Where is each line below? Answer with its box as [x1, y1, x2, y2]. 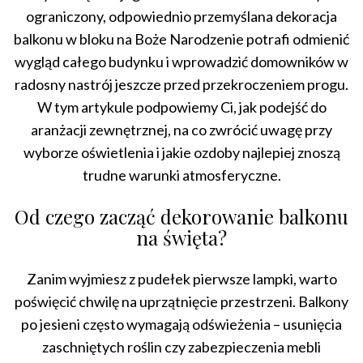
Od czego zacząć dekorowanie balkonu [15, 203, 348, 229]
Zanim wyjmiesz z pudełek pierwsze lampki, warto [26, 269, 337, 288]
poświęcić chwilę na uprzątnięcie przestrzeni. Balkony [15, 292, 348, 310]
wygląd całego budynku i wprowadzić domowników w [15, 52, 348, 70]
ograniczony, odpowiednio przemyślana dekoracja [26, 6, 337, 25]
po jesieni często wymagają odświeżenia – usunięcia [21, 314, 342, 333]
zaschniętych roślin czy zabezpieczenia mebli [42, 337, 321, 356]
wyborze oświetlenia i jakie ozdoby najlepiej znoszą [23, 143, 340, 161]
